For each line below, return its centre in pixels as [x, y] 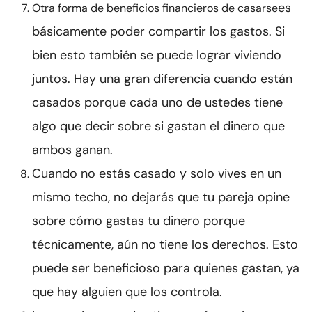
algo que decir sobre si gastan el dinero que [158, 126]
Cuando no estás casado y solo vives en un [157, 174]
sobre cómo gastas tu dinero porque [139, 221]
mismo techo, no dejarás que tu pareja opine [161, 197]
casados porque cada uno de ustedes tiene [157, 103]
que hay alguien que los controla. [127, 292]
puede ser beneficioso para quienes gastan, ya [166, 268]
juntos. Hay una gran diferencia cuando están [162, 79]
